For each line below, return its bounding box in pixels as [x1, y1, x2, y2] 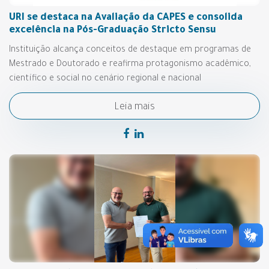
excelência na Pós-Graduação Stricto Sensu [9, 25, 216, 36]
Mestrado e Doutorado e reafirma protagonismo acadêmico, [9, 60, 251, 70]
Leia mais [114, 102, 155, 113]
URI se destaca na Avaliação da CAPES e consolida [9, 13, 243, 23]
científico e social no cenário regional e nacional [9, 74, 201, 84]
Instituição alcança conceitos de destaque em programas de [9, 46, 251, 55]
